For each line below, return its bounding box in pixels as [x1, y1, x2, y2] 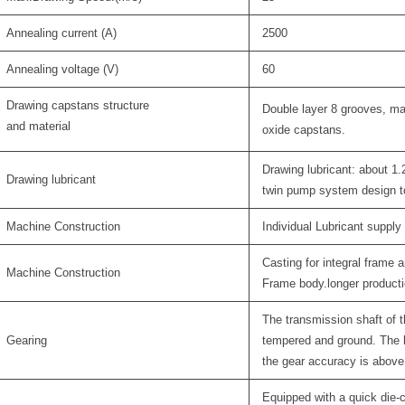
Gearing [6, 333, 48, 347]
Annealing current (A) [6, 25, 118, 40]
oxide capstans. [262, 122, 346, 137]
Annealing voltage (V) [6, 61, 119, 76]
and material [6, 118, 71, 133]
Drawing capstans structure [6, 98, 150, 112]
